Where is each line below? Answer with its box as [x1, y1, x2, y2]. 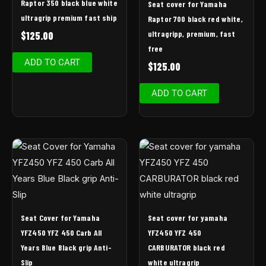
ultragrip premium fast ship [21, 12, 117, 23]
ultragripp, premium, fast [148, 28, 236, 39]
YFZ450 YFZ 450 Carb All [21, 227, 102, 238]
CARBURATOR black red [148, 242, 225, 253]
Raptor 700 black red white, [148, 14, 243, 24]
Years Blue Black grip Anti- [21, 242, 112, 253]
